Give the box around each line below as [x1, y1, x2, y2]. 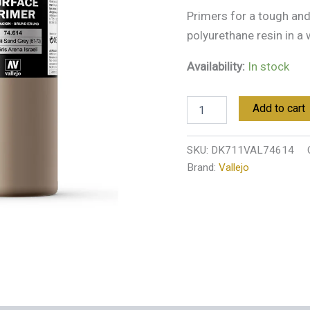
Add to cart [252, 102, 305, 116]
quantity [185, 3, 222, 15]
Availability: [186, 59, 245, 73]
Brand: [186, 161, 219, 174]
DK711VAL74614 [210, 144, 294, 157]
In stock [247, 59, 289, 73]
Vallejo [218, 161, 249, 174]
